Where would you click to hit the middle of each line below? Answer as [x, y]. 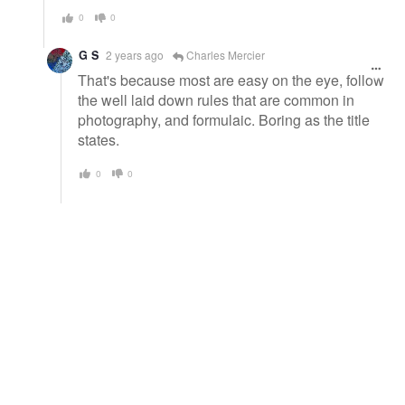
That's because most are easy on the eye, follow [231, 80]
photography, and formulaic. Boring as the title [224, 120]
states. [99, 140]
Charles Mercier [224, 54]
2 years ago [135, 54]
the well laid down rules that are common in [216, 100]
